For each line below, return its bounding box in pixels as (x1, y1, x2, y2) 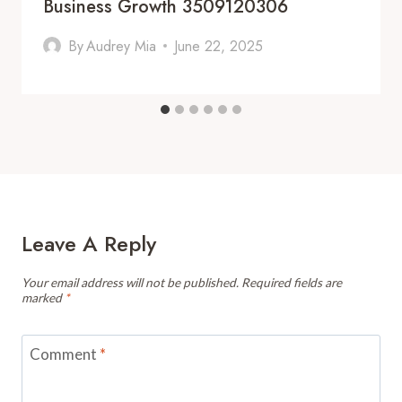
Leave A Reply (22, 227, 156, 259)
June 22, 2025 (174, 35, 264, 57)
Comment (29, 345, 100, 364)
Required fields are (241, 275, 342, 290)
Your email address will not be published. (22, 275, 239, 290)
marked (22, 290, 65, 305)
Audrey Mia (86, 35, 157, 57)
